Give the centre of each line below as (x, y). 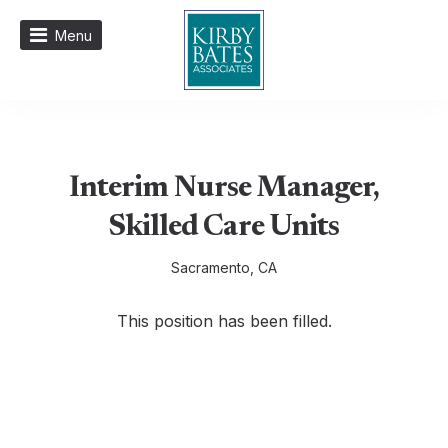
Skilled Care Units (224, 228)
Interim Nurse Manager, (224, 189)
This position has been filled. (224, 321)
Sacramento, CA (224, 267)
